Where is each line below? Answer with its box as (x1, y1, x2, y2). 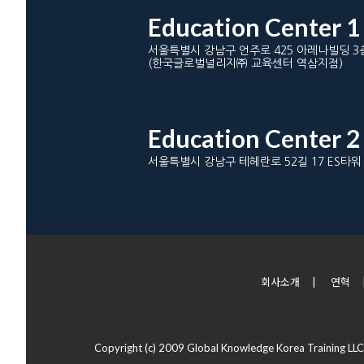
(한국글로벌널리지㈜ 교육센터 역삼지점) (148, 58, 343, 69)
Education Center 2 (148, 123, 360, 153)
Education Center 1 (148, 12, 360, 41)
